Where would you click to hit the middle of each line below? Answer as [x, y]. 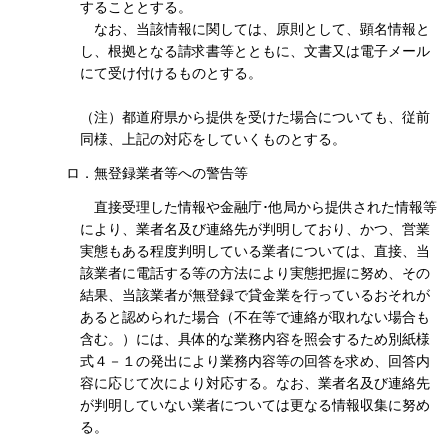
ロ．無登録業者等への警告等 [157, 172]
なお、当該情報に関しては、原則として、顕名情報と [255, 28]
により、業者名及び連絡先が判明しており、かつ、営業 [255, 228]
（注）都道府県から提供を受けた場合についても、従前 [255, 116]
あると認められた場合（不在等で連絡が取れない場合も [255, 316]
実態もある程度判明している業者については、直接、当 [255, 250]
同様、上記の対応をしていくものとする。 [213, 138]
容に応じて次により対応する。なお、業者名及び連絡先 [255, 382]
